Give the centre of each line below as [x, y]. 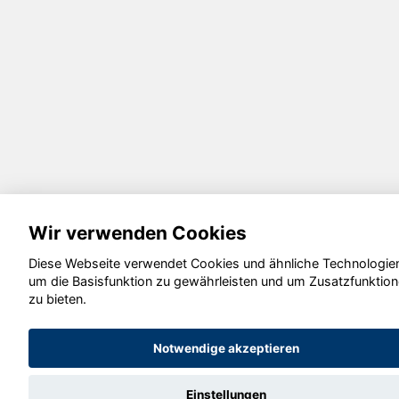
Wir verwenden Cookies [138, 232]
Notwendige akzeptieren [226, 349]
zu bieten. [57, 299]
